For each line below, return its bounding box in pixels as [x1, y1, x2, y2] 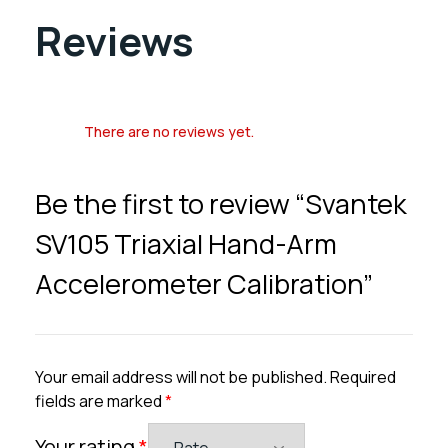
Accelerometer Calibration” [35, 264, 373, 302]
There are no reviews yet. [84, 121, 254, 141]
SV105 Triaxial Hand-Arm [35, 224, 337, 262]
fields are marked [35, 389, 165, 412]
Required [330, 365, 396, 388]
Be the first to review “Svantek [35, 184, 407, 222]
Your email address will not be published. [35, 365, 327, 388]
